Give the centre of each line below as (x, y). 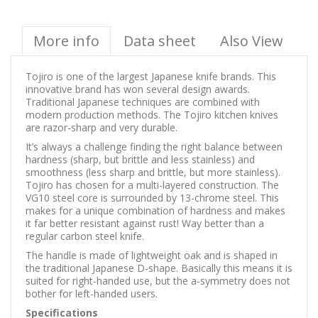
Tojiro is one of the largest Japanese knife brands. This (151, 76)
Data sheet (160, 40)
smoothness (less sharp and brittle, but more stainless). (153, 172)
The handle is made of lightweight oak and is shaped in (152, 255)
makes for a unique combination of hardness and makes (155, 210)
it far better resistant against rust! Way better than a (145, 223)
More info (66, 40)
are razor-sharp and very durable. (102, 127)
